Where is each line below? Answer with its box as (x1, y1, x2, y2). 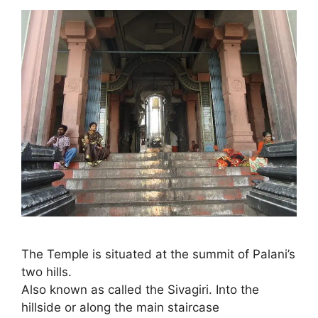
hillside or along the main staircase (21, 300, 219, 314)
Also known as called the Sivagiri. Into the (21, 282, 259, 297)
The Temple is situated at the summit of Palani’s (21, 246, 295, 261)
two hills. (21, 264, 72, 279)
